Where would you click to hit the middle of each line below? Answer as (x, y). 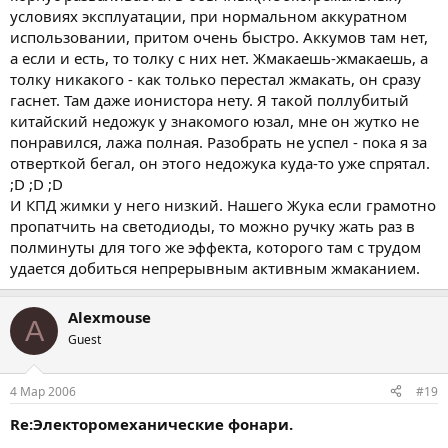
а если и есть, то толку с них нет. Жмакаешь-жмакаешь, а (219, 58)
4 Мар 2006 (43, 391)
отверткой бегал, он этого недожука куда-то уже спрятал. (220, 163)
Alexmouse (109, 317)
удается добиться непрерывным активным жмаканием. (215, 268)
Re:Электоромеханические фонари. (151, 423)
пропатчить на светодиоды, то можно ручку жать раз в (212, 226)
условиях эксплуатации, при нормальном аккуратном (208, 16)
